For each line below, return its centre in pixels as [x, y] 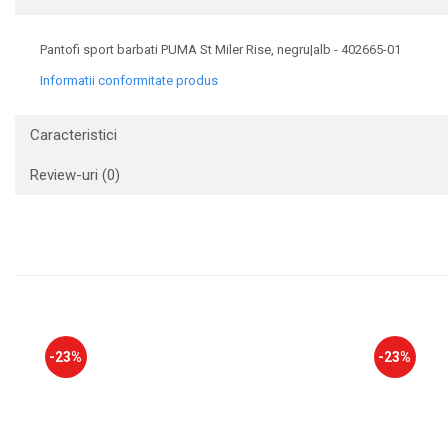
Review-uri [66, 175]
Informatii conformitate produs [129, 81]
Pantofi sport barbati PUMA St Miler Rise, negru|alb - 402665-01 [220, 50]
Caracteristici [73, 135]
